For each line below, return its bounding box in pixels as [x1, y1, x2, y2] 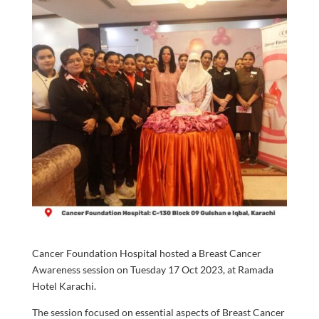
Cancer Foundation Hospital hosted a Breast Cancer [31, 247, 261, 260]
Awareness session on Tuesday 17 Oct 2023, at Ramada [31, 263, 273, 276]
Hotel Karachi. [31, 280, 96, 293]
